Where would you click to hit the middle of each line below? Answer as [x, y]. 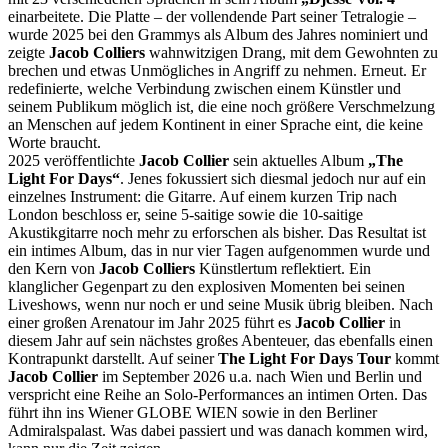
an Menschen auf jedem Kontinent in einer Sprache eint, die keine [215, 124]
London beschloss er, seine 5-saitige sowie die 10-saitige [185, 214]
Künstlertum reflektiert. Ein [283, 268]
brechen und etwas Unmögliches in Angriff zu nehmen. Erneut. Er [217, 70]
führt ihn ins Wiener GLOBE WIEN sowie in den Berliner [192, 412]
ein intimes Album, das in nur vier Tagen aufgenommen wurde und [219, 250]
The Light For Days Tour [306, 358]
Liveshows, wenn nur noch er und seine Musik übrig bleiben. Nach [220, 304]
